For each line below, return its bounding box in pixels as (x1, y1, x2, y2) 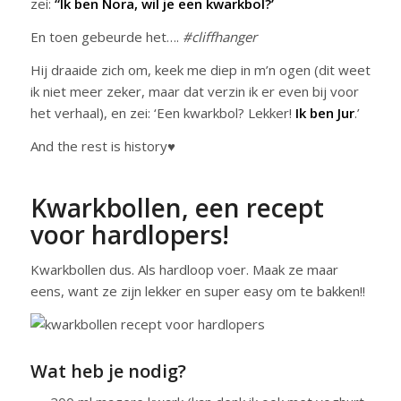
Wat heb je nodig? (30, 359, 186, 383)
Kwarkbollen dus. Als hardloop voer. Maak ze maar (30, 260, 338, 279)
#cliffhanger (182, 28, 257, 46)
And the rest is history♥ (30, 136, 175, 155)
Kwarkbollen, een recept (30, 190, 324, 225)
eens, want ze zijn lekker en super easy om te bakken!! (30, 282, 365, 301)
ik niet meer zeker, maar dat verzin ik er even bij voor (30, 81, 359, 100)
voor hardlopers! (30, 217, 229, 252)
